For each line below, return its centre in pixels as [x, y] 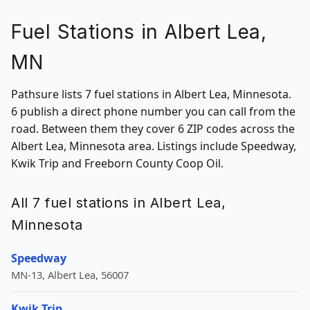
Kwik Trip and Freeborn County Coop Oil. [117, 163]
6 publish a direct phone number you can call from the [153, 111]
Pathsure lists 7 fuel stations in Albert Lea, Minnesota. [151, 94]
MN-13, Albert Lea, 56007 [70, 275]
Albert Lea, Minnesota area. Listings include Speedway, [154, 146]
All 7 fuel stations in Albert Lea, [118, 203]
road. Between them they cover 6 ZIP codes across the [153, 129]
